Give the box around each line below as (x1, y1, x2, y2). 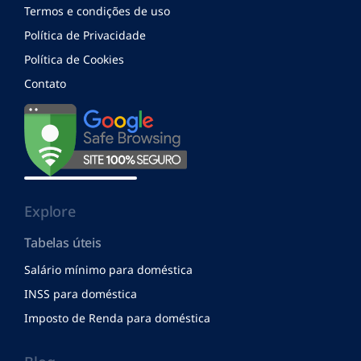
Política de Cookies (24, 52, 124, 68)
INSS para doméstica (24, 285, 137, 301)
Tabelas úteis (24, 233, 102, 251)
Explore (24, 201, 76, 221)
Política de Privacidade (24, 27, 146, 44)
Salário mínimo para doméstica (24, 261, 193, 277)
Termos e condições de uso (24, 3, 170, 19)
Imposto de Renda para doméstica (24, 309, 210, 326)
